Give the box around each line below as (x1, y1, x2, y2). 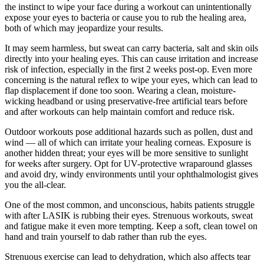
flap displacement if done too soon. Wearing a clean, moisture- (5, 85, 236, 95)
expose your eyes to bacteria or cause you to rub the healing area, (5, 12, 246, 22)
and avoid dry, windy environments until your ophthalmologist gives (5, 169, 258, 179)
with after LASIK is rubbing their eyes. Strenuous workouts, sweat (5, 210, 253, 220)
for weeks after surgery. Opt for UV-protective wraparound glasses (5, 158, 252, 169)
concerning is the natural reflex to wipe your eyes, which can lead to (5, 74, 258, 85)
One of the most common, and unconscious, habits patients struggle (5, 199, 255, 210)
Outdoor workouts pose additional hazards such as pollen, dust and (5, 126, 253, 137)
